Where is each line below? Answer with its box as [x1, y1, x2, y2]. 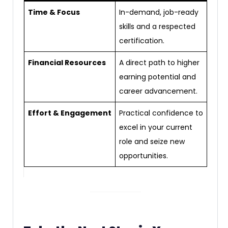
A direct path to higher [119, 57, 199, 68]
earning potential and [119, 71, 196, 82]
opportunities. [119, 150, 168, 161]
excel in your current [119, 122, 192, 132]
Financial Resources [28, 57, 106, 68]
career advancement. [119, 85, 197, 96]
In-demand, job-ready [119, 7, 198, 17]
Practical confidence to [119, 107, 203, 118]
